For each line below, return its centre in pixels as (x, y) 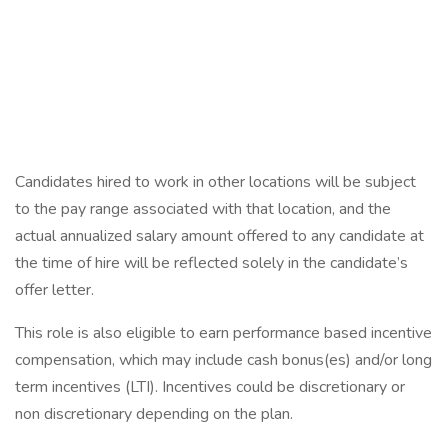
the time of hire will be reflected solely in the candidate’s (211, 263)
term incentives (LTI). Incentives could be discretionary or (210, 387)
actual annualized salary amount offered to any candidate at (219, 236)
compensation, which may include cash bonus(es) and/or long (223, 360)
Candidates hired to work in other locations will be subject (215, 182)
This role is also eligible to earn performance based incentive (223, 333)
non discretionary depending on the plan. (154, 414)
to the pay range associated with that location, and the (203, 209)
